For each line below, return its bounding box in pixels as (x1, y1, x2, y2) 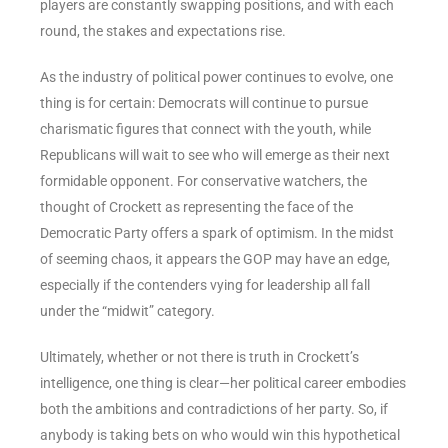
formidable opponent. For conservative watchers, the (40, 172, 367, 189)
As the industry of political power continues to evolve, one (40, 68, 393, 85)
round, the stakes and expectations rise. (40, 22, 286, 39)
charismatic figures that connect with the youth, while (40, 120, 371, 137)
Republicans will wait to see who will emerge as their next (40, 146, 390, 163)
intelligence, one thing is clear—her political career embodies (40, 374, 406, 391)
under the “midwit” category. (40, 302, 215, 319)
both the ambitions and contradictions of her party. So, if (40, 400, 388, 417)
